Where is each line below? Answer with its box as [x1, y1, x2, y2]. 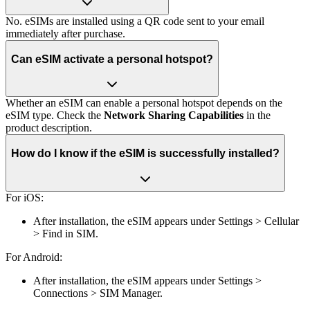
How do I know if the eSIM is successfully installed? [11, 147, 280, 159]
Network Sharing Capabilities [104, 109, 244, 122]
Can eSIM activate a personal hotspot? [11, 53, 213, 65]
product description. [6, 122, 92, 134]
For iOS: [6, 191, 44, 203]
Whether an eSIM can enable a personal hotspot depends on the [6, 97, 282, 109]
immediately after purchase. [6, 28, 125, 40]
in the [244, 109, 271, 122]
